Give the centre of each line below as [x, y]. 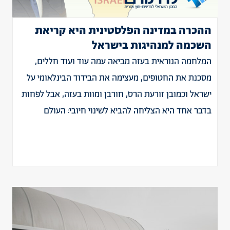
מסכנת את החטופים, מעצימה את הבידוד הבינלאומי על [119, 78]
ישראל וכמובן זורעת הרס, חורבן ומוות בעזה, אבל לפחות [117, 94]
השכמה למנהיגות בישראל [152, 46]
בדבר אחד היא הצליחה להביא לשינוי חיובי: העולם [128, 111]
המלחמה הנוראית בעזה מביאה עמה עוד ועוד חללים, [123, 62]
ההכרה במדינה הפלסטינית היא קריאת [123, 31]
